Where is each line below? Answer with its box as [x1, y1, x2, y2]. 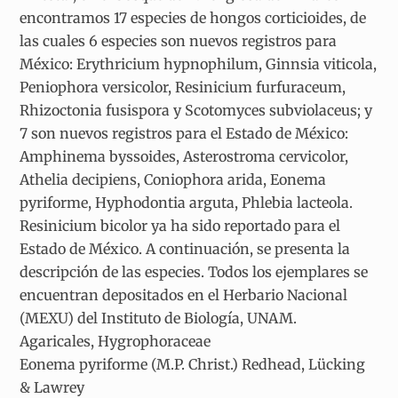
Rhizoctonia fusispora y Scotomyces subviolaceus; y [20, 100, 373, 119]
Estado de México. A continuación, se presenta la [20, 239, 351, 258]
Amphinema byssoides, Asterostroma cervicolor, [20, 147, 349, 165]
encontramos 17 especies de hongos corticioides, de [20, 8, 367, 27]
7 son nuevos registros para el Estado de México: [20, 123, 349, 142]
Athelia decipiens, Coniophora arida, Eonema [20, 170, 327, 188]
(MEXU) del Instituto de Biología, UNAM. [20, 308, 298, 327]
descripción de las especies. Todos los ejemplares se [20, 262, 369, 281]
